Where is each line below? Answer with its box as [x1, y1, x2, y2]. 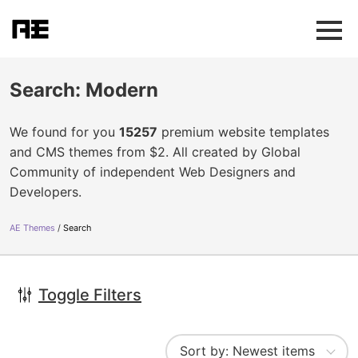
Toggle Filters [38, 285, 141, 304]
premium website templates [157, 124, 329, 140]
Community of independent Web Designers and [10, 164, 296, 180]
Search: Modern [10, 78, 158, 101]
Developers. [10, 184, 82, 200]
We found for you [10, 124, 119, 140]
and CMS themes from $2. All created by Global [10, 144, 300, 160]
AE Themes [10, 222, 55, 233]
